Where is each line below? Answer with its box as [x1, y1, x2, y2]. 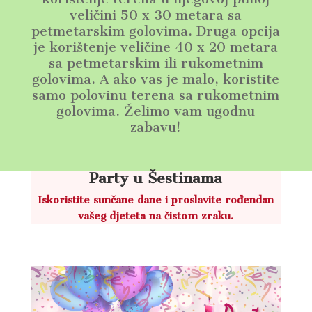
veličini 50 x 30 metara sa [70, 7, 242, 23]
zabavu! [130, 119, 182, 135]
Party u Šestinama [89, 169, 223, 187]
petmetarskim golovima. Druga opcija [31, 23, 281, 39]
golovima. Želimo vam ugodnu [56, 103, 256, 119]
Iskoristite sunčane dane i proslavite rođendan [38, 194, 274, 206]
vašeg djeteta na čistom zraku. [78, 210, 234, 222]
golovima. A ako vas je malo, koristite [32, 71, 280, 87]
